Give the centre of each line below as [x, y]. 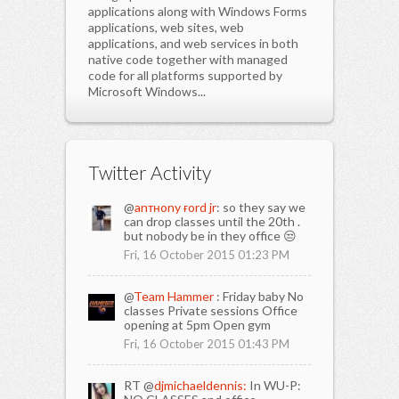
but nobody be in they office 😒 [210, 235]
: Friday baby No [260, 296]
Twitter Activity [150, 172]
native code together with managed [188, 59]
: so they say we [261, 207]
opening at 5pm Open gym [197, 324]
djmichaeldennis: [200, 385]
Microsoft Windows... [147, 91]
